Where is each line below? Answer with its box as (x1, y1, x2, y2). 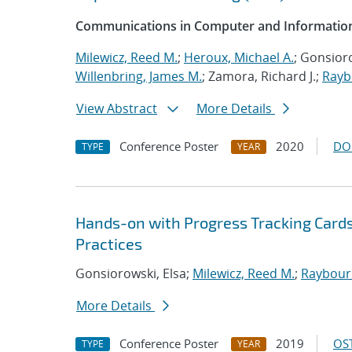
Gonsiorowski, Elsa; (75, 265, 192, 282)
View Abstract (76, 100, 157, 117)
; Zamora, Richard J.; (202, 68, 322, 85)
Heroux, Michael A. (184, 49, 294, 66)
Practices (75, 234, 142, 253)
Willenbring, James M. (75, 68, 202, 85)
